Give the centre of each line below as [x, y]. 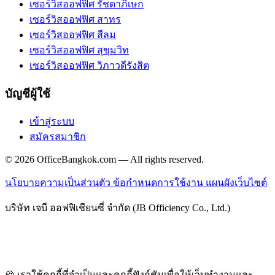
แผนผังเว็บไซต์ [236, 183]
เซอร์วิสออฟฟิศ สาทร [75, 19]
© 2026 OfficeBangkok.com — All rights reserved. [104, 160]
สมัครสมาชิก [58, 137]
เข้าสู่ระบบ [52, 122]
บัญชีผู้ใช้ [28, 93]
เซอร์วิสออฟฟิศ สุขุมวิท [79, 50]
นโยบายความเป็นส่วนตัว [59, 183]
